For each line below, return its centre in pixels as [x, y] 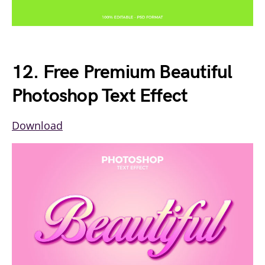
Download [37, 126]
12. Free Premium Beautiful [122, 73]
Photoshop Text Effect [100, 96]
